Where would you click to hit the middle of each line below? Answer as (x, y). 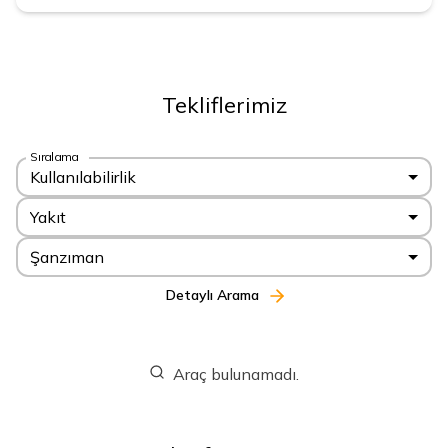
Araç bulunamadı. (236, 374)
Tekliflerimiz (224, 105)
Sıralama (54, 156)
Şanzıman (67, 257)
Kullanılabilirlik (83, 176)
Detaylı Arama (212, 295)
